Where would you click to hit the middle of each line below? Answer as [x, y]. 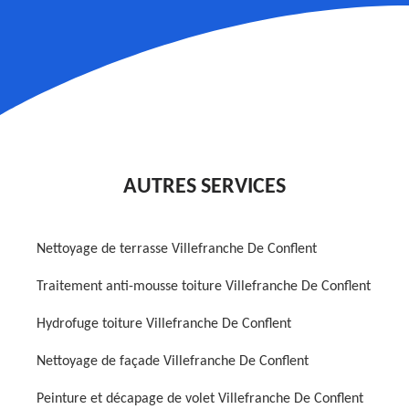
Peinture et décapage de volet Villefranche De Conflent [200, 399]
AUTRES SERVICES [204, 187]
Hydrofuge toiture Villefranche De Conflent [164, 324]
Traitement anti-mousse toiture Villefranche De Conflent [204, 287]
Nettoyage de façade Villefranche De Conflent [173, 362]
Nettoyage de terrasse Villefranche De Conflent [177, 249]
